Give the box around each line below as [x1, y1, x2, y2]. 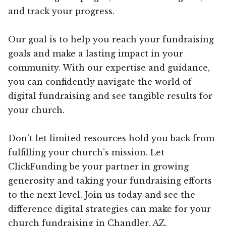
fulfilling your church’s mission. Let [8, 147, 164, 157]
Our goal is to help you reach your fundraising [8, 34, 214, 44]
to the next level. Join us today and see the [8, 189, 195, 200]
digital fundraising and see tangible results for [8, 90, 212, 101]
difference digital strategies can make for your [8, 203, 211, 214]
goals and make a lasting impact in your [8, 48, 183, 59]
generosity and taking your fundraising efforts [8, 175, 212, 186]
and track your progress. [8, 6, 115, 16]
